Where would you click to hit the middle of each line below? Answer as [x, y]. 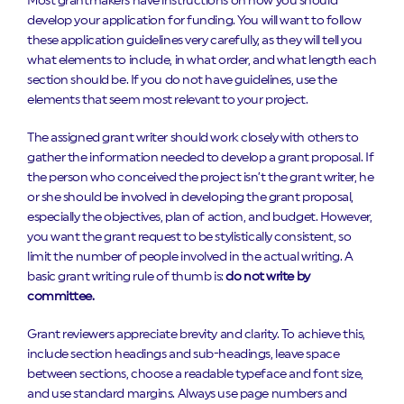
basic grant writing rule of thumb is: [125, 277]
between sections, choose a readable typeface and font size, [196, 374]
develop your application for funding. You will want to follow [194, 21]
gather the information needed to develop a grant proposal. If [201, 158]
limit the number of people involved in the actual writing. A [190, 257]
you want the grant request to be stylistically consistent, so [189, 237]
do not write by [266, 277]
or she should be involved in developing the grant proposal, [191, 197]
